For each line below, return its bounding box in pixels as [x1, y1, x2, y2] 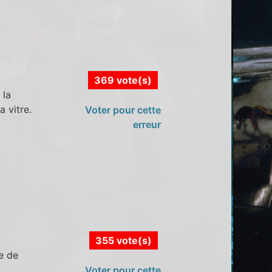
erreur [132, 118, 161, 131]
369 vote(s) [93, 73, 152, 86]
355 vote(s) [95, 234, 152, 246]
